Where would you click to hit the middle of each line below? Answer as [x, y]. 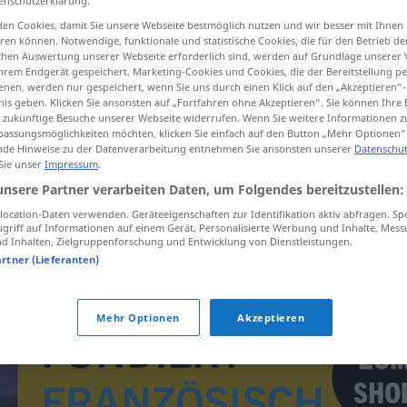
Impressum [71, 164]
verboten [249, 238]
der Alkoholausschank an [227, 215]
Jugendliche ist [174, 238]
